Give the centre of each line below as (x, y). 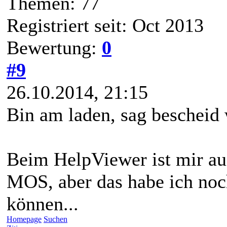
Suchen (55, 219)
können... (43, 203)
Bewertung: (54, 47)
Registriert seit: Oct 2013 (105, 25)
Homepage (24, 219)
